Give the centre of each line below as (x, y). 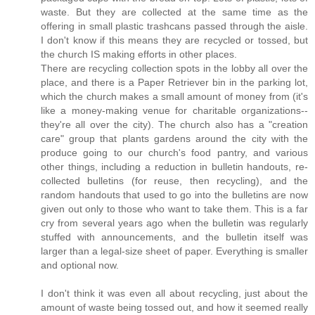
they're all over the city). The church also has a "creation (174, 125)
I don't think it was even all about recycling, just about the (174, 294)
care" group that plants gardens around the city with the (174, 139)
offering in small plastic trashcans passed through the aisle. (174, 26)
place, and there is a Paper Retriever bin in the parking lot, (174, 83)
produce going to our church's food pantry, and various (174, 153)
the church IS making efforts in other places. (139, 54)
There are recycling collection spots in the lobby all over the (174, 69)
